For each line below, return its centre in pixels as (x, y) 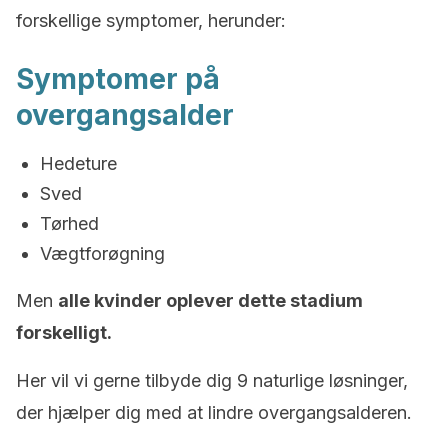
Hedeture (78, 163)
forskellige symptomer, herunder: (151, 20)
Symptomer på (118, 79)
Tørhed (69, 223)
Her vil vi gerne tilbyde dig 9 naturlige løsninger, (212, 380)
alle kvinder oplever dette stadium (210, 300)
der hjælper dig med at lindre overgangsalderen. (214, 412)
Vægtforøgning (102, 253)
